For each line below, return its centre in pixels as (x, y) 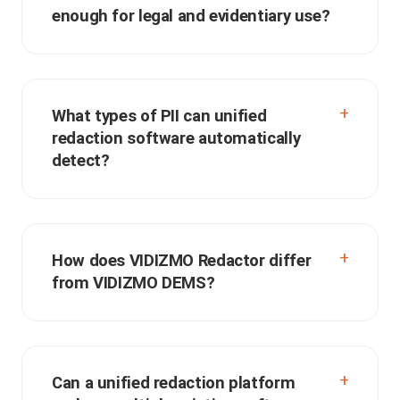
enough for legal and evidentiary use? (191, 17)
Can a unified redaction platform (174, 383)
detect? (81, 161)
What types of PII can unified (159, 117)
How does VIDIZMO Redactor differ (182, 261)
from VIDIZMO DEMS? (133, 283)
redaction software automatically (176, 139)
